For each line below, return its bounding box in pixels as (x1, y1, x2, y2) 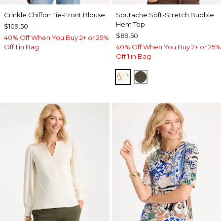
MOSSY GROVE (140, 72, 202, 81)
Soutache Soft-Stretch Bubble (115, 11, 214, 19)
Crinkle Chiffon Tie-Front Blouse (4, 11, 105, 19)
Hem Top (115, 20, 145, 29)
